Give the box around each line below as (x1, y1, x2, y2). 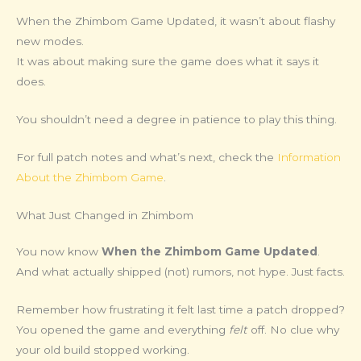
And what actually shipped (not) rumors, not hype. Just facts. (16, 264, 345, 278)
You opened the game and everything (16, 322, 229, 336)
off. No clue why (247, 322, 339, 336)
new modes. (16, 35, 84, 48)
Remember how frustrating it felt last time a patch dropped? (16, 302, 345, 316)
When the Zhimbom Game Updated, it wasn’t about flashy (16, 15, 335, 28)
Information (277, 151, 341, 164)
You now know (16, 244, 102, 258)
